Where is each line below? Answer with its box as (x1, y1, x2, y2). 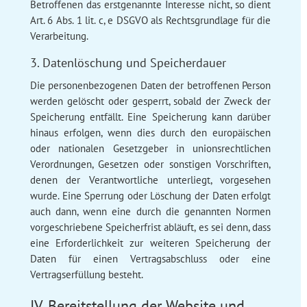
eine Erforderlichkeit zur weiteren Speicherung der (29, 236, 271, 249)
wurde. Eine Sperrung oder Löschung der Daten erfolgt (29, 188, 271, 202)
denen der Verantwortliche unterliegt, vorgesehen (29, 173, 271, 186)
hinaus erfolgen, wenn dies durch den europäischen (29, 125, 271, 139)
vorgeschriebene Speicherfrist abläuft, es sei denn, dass (29, 220, 271, 234)
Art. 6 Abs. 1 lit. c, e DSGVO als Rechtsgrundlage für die (29, 13, 271, 27)
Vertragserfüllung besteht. (29, 267, 143, 281)
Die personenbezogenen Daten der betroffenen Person (29, 78, 271, 92)
